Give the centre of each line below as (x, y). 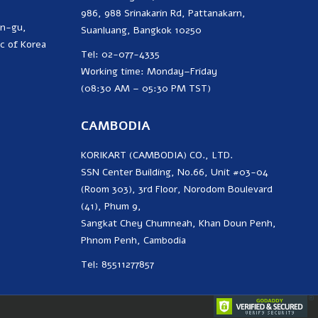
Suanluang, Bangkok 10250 (141, 31)
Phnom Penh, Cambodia (133, 241)
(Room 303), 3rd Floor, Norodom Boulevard (177, 190)
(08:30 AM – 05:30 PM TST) (146, 89)
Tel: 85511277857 (117, 265)
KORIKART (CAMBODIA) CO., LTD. (157, 155)
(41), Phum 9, (111, 207)
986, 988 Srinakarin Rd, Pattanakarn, (163, 13)
